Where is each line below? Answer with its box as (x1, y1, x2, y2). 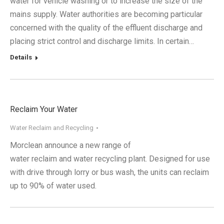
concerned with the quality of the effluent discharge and (10, 23, 202, 32)
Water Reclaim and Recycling (10, 124, 93, 131)
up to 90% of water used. (10, 181, 96, 190)
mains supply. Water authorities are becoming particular (10, 9, 202, 19)
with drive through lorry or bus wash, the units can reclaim (10, 167, 209, 177)
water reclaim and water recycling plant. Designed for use (10, 154, 210, 163)
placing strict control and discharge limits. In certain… (10, 36, 194, 46)
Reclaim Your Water (10, 104, 77, 114)
